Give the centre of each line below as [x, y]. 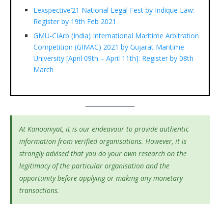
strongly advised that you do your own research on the [103, 153]
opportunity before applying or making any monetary [101, 178]
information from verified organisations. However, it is [103, 141]
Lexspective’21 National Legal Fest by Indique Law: [114, 10]
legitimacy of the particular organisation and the [94, 165]
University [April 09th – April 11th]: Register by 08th [113, 58]
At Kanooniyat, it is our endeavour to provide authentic [104, 129]
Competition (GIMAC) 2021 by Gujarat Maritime [109, 47]
